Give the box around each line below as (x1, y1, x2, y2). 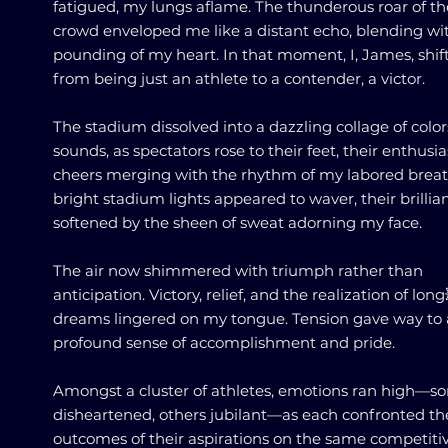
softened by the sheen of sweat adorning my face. (53, 213, 422, 232)
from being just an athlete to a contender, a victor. (53, 69, 425, 88)
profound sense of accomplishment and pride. (53, 333, 395, 352)
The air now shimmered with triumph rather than (53, 261, 423, 280)
